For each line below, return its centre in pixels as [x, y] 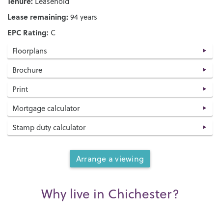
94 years [83, 17]
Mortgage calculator [46, 108]
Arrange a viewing [110, 158]
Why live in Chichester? [110, 193]
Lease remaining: [38, 16]
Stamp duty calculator [49, 127]
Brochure [27, 70]
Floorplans [30, 51]
